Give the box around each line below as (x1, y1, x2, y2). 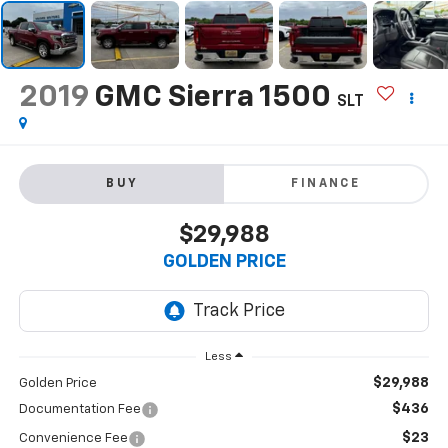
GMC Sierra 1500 (93, 82, 331, 113)
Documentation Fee (18, 403, 141, 417)
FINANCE (291, 178, 361, 191)
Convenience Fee (18, 432, 128, 446)
